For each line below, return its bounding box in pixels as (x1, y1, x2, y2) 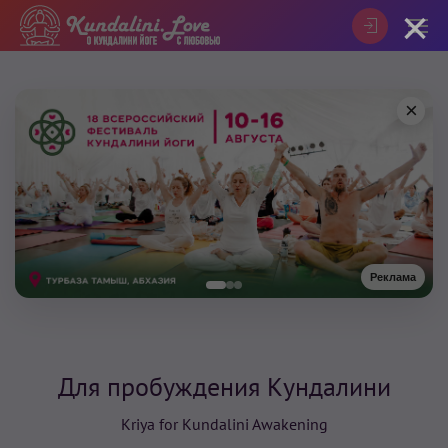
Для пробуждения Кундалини (57, 370, 391, 403)
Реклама (370, 270, 416, 283)
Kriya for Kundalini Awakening (120, 414, 328, 434)
